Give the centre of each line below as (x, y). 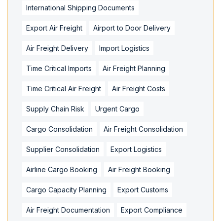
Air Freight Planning (134, 68)
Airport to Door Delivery (132, 28)
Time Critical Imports (59, 68)
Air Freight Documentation (68, 210)
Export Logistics (136, 149)
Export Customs (143, 189)
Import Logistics (124, 48)
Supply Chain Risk (55, 109)
